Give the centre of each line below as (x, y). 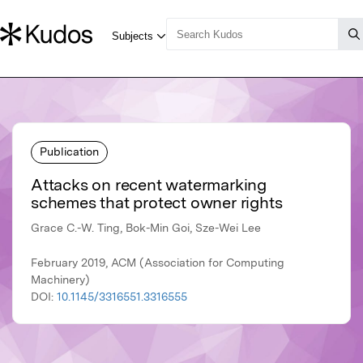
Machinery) (60, 280)
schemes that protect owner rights (157, 203)
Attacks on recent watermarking (149, 185)
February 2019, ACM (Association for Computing (158, 263)
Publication (69, 151)
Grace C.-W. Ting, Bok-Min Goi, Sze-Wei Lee (146, 228)
